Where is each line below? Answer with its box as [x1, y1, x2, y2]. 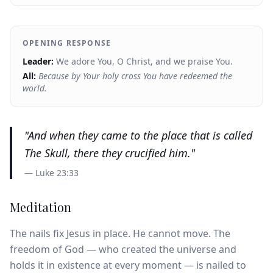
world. [23, 82, 47, 94]
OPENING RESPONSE [23, 38, 112, 48]
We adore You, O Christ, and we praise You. [56, 55, 233, 67]
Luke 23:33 [35, 167, 79, 179]
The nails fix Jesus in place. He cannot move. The [10, 227, 230, 240]
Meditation [10, 199, 71, 215]
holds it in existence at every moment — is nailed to [10, 258, 246, 272]
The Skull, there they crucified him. [24, 146, 191, 160]
